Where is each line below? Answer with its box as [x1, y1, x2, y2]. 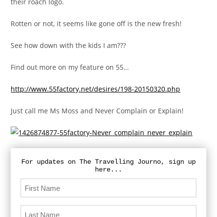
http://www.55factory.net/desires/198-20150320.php [11, 84, 181, 94]
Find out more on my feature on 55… [11, 62, 129, 72]
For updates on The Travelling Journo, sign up [21, 158, 196, 166]
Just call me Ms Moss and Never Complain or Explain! [11, 106, 184, 116]
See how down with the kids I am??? [11, 41, 126, 50]
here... [95, 166, 122, 174]
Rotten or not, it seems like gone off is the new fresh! [11, 19, 182, 29]
